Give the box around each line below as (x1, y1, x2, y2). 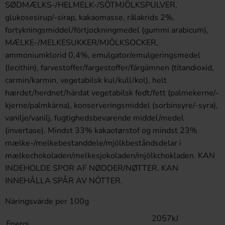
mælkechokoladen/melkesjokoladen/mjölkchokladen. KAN (5, 150, 215, 161)
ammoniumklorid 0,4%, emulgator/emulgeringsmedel (5, 50, 200, 61)
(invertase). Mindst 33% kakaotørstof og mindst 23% (5, 125, 197, 136)
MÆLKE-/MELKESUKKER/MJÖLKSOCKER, (5, 37, 158, 48)
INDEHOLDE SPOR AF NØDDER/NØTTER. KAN (5, 163, 178, 174)
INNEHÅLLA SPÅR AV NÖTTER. (5, 175, 123, 186)
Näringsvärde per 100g (5, 196, 89, 207)
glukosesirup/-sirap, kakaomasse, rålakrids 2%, (5, 12, 175, 23)
